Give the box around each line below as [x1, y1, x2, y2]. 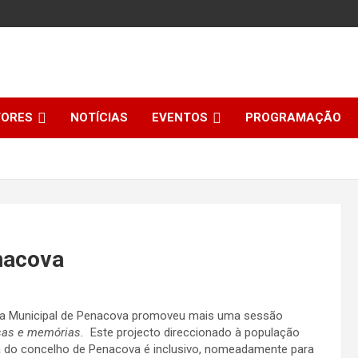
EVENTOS [152, 110, 208, 125]
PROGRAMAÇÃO [245, 110, 341, 125]
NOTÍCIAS [70, 110, 128, 125]
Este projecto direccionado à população [87, 325, 300, 340]
